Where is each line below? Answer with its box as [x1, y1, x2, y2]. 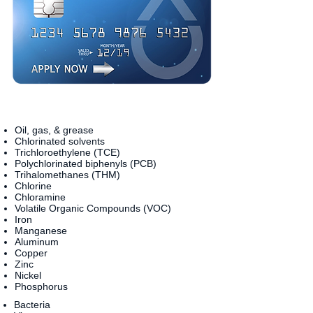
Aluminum [15, 236, 59, 247]
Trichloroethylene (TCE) [15, 147, 120, 158]
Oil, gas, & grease [15, 124, 94, 136]
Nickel [15, 270, 41, 281]
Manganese [15, 225, 67, 236]
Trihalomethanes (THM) [15, 169, 120, 180]
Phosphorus [15, 281, 68, 292]
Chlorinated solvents [15, 136, 105, 147]
